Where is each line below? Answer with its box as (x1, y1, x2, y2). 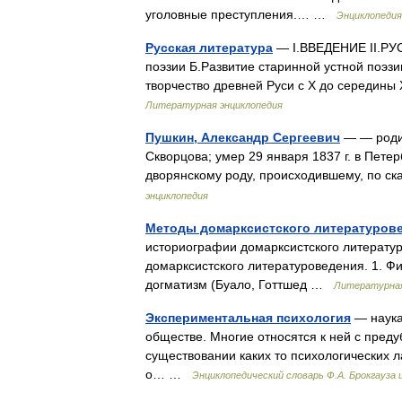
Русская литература (145, 40, 273, 55)
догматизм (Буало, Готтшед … (145, 277, 334, 292)
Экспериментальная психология (145, 310, 351, 325)
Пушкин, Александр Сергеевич (145, 130, 340, 144)
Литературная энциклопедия (145, 100, 283, 110)
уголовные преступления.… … (145, 7, 336, 22)
